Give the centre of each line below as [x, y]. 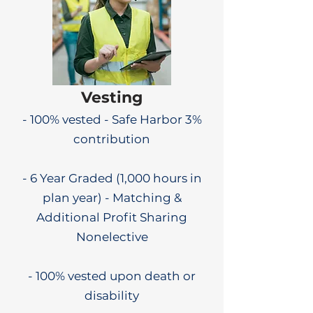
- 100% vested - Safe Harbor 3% [112, 119]
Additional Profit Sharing [112, 217]
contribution [112, 139]
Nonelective [112, 237]
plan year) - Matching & [112, 198]
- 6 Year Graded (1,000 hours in [112, 178]
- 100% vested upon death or [112, 276]
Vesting [112, 97]
